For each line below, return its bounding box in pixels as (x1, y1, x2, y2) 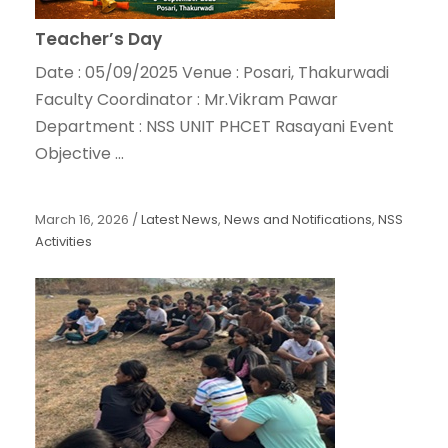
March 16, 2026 (35, 210, 129, 230)
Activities (35, 232, 92, 252)
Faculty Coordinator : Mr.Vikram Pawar (35, 88, 338, 112)
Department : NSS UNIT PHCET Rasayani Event (35, 115, 394, 139)
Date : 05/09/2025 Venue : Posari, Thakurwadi (35, 61, 389, 85)
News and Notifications (224, 210, 372, 230)
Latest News (141, 210, 218, 230)
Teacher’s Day (35, 27, 162, 52)
